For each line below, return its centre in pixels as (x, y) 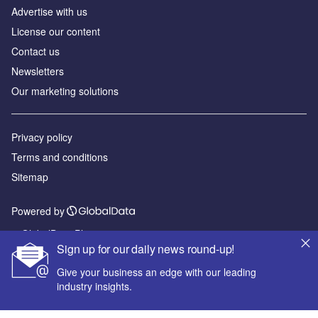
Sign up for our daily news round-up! (146, 249)
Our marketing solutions (65, 91)
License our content (56, 32)
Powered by (38, 211)
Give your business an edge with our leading (157, 272)
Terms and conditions (60, 157)
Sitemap (30, 177)
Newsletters (38, 71)
